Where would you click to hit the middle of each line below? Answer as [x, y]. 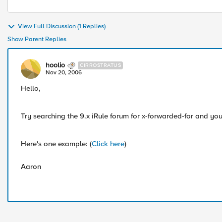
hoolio [55, 65]
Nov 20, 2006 [64, 73]
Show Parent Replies [37, 39]
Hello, [31, 88]
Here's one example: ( [56, 144]
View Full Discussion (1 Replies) [62, 27]
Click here [108, 144]
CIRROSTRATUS [100, 65]
